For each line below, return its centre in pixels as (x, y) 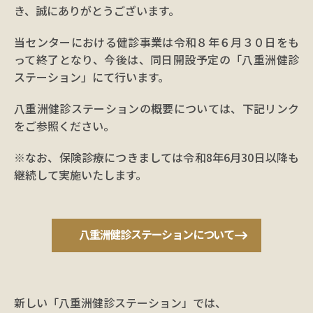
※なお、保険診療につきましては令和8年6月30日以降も (156, 157)
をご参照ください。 (64, 126)
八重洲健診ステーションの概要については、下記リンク (156, 108)
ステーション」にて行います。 (92, 77)
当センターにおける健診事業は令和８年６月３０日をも (156, 42)
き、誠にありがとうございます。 (97, 10)
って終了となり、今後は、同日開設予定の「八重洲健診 (156, 59)
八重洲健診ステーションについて (156, 234)
